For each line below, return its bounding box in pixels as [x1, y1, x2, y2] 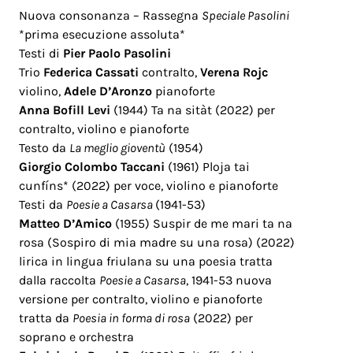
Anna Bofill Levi [19, 102, 110, 117]
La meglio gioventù [69, 140, 165, 155]
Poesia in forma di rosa [72, 310, 190, 325]
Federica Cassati [43, 65, 139, 80]
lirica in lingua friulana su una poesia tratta [19, 254, 273, 269]
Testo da [19, 140, 69, 155]
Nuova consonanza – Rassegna [19, 8, 202, 23]
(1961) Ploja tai [165, 159, 250, 174]
